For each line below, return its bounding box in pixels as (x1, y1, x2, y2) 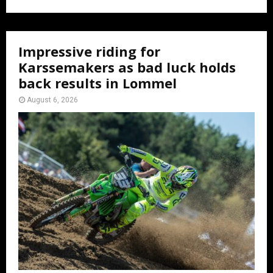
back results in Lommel (18, 74, 177, 93)
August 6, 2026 (27, 96, 78, 105)
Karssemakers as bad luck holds (18, 58, 236, 77)
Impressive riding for (18, 42, 160, 61)
